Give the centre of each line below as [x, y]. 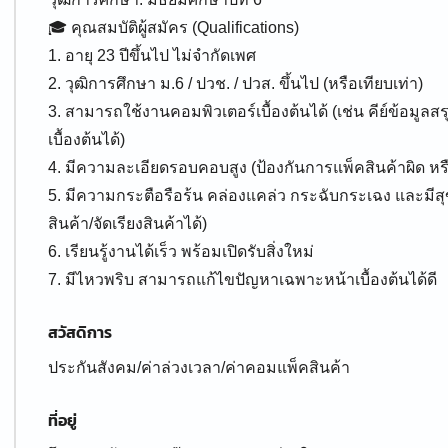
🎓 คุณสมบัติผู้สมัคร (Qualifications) [173, 27]
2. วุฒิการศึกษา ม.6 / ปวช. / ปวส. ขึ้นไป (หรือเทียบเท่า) [235, 83]
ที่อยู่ [62, 420]
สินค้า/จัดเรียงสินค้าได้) [127, 223]
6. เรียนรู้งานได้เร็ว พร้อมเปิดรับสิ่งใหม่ [181, 251]
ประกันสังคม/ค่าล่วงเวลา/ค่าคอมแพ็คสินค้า [199, 367]
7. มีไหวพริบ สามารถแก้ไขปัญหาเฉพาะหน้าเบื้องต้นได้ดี [242, 279]
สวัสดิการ [80, 332]
